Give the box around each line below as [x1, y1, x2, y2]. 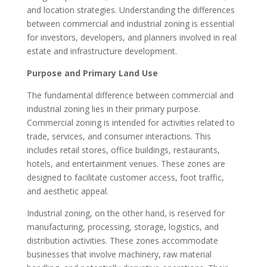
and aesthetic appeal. [26, 185, 108, 197]
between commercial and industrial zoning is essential [26, 17, 234, 29]
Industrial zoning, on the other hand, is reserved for [26, 207, 225, 219]
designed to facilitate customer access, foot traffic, [26, 171, 224, 183]
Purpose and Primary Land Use [26, 67, 158, 79]
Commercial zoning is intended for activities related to [26, 116, 235, 128]
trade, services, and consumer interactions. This [26, 130, 211, 142]
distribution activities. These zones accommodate [26, 234, 218, 246]
